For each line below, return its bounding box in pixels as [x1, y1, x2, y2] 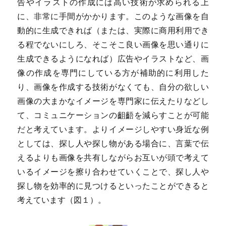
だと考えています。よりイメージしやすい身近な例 [17, 124, 209, 135]
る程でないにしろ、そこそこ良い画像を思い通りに [17, 39, 209, 50]
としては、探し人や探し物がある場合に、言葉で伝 [17, 138, 209, 149]
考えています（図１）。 [17, 195, 106, 205]
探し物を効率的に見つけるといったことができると [17, 181, 209, 191]
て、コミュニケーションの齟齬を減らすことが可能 [17, 110, 209, 121]
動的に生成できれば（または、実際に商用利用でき [17, 25, 209, 36]
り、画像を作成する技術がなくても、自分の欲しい [17, 82, 209, 92]
